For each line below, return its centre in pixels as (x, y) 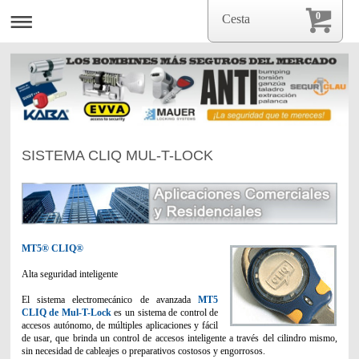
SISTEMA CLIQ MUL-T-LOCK (117, 155)
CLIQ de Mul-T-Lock (66, 312)
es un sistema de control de (166, 312)
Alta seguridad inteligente (69, 274)
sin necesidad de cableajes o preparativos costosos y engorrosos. (143, 351)
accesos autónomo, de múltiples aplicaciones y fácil (120, 325)
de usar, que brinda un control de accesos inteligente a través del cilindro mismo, (179, 338)
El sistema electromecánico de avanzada (106, 299)
